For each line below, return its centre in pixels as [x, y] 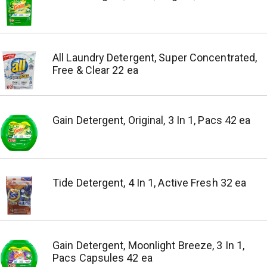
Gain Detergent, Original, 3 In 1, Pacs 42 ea [152, 120]
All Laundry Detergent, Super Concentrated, [155, 58]
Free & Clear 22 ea [95, 70]
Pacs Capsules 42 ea [103, 258]
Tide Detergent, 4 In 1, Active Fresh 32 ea [150, 183]
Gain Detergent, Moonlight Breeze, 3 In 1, [149, 245]
